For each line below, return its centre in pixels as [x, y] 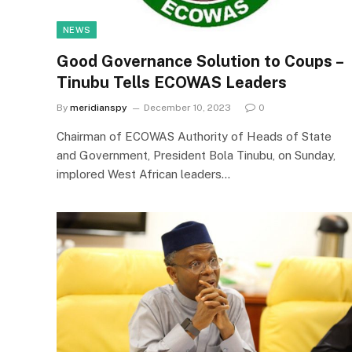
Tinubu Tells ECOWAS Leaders [172, 82]
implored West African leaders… [143, 174]
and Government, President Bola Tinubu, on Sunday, [196, 155]
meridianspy [99, 108]
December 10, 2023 [187, 108]
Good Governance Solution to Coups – [200, 61]
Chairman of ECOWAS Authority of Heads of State [194, 136]
